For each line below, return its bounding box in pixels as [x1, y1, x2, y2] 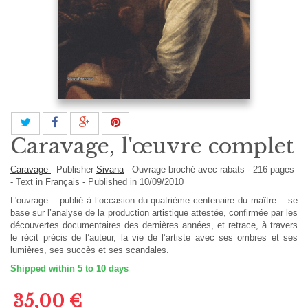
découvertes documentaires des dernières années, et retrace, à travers [10, 220, 298, 231]
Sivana [96, 164, 124, 175]
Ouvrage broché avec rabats [132, 164, 247, 175]
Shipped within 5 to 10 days [10, 263, 129, 274]
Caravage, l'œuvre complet [10, 133, 294, 159]
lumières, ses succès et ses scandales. [10, 245, 169, 256]
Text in [16, 177, 45, 188]
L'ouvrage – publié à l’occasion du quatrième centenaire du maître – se [10, 195, 298, 206]
